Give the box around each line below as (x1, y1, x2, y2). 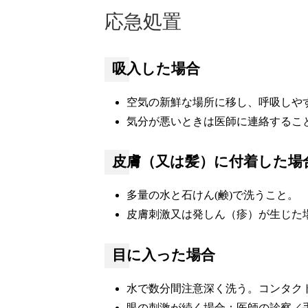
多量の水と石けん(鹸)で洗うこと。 (126, 189, 298, 201)
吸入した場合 (111, 60, 200, 77)
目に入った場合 (111, 246, 215, 263)
